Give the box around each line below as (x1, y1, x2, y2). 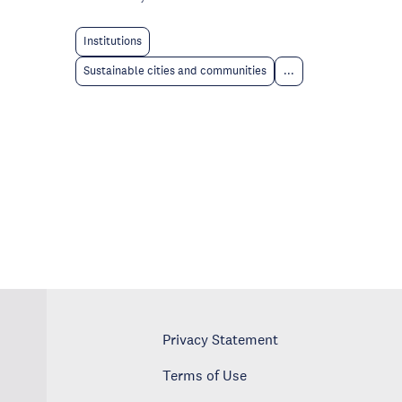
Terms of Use (162, 365, 248, 384)
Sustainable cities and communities (83, 64, 267, 79)
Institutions (83, 34, 142, 49)
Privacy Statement (162, 329, 279, 348)
